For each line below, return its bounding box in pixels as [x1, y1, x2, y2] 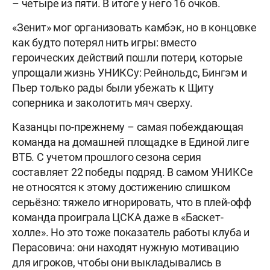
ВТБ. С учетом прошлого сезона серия [12, 151, 201, 164]
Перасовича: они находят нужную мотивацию [12, 241, 239, 254]
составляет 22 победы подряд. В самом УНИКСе [12, 166, 253, 179]
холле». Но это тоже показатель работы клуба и [12, 226, 250, 239]
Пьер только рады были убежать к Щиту [12, 81, 214, 95]
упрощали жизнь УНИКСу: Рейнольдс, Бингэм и [12, 66, 247, 80]
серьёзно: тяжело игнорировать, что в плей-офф [12, 196, 251, 209]
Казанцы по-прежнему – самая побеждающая [12, 121, 244, 134]
